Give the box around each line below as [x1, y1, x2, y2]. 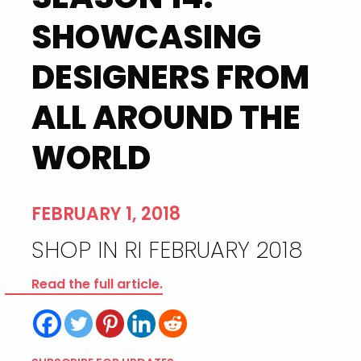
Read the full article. [31, 275, 163, 293]
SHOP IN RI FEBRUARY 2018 [31, 234, 303, 266]
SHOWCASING [31, 15, 261, 60]
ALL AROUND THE [31, 95, 301, 140]
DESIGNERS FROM [31, 55, 309, 100]
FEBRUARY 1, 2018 [31, 201, 180, 226]
